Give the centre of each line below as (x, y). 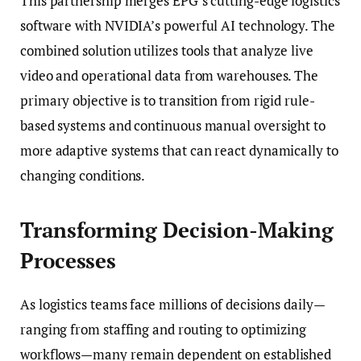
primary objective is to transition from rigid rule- (168, 100)
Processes (68, 260)
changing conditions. (83, 175)
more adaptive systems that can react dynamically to (179, 150)
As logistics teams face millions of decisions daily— (173, 305)
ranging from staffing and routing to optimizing (164, 330)
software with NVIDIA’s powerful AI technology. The (178, 25)
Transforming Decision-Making (177, 230)
